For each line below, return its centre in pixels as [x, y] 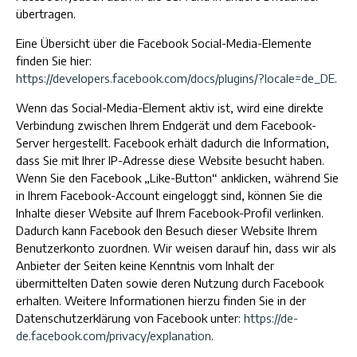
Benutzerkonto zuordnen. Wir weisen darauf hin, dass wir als [176, 248]
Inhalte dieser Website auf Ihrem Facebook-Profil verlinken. [170, 213]
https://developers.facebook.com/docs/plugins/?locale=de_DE [175, 78]
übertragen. [46, 14]
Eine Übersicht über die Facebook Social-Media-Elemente [164, 43]
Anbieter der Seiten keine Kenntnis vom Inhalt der [145, 265]
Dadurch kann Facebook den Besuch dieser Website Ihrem [167, 230]
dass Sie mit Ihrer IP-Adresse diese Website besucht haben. [170, 160]
